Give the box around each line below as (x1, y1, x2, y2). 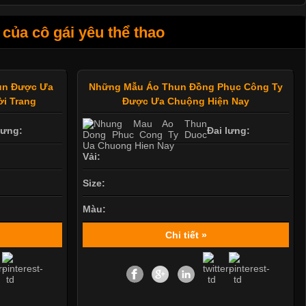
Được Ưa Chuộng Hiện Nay (122, 96, 250, 107)
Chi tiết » (165, 229, 207, 240)
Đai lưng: (206, 125, 250, 137)
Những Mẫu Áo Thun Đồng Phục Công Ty (89, 81, 283, 93)
